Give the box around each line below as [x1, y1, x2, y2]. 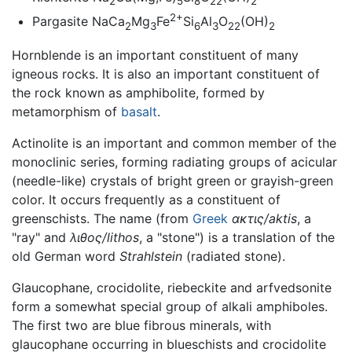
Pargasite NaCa [31, 13, 125, 30]
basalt [121, 104, 157, 120]
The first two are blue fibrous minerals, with [12, 317, 271, 334]
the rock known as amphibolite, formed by [12, 85, 265, 101]
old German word [12, 248, 119, 265]
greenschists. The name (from [12, 211, 192, 227]
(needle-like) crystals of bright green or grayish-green [12, 173, 333, 189]
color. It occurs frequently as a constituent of [12, 192, 280, 208]
